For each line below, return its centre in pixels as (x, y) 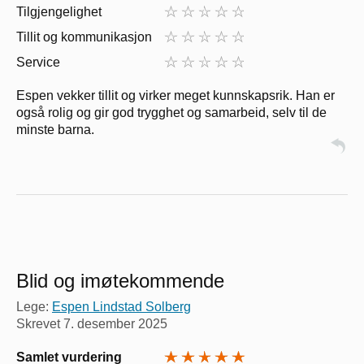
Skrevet (40, 323)
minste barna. (55, 129)
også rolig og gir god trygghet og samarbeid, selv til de (171, 112)
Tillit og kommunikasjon (84, 37)
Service (38, 62)
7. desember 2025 (115, 323)
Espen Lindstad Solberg (121, 306)
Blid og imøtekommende (120, 280)
